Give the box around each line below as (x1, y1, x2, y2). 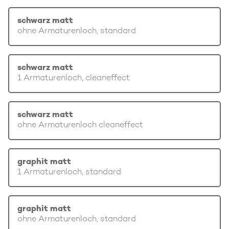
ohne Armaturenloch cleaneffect (17, 121, 143, 130)
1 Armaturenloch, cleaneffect (17, 74, 130, 83)
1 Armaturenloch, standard (17, 168, 121, 177)
